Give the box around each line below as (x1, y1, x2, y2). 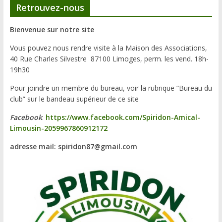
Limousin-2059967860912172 (9, 123, 108, 133)
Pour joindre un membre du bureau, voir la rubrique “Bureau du (9, 83, 212, 93)
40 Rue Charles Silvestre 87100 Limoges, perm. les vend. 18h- (9, 54, 209, 64)
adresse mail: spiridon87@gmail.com (9, 142, 137, 152)
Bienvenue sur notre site (9, 25, 94, 35)
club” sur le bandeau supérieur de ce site (9, 94, 139, 104)
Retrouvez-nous (15, 1, 84, 14)
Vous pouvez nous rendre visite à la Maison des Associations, (9, 43, 207, 53)
